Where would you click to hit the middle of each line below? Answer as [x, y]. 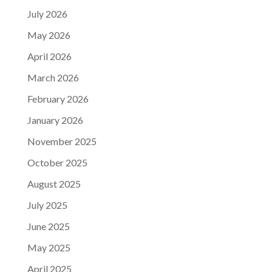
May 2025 [49, 248]
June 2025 [48, 226]
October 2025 [57, 163]
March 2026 [53, 78]
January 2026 [55, 120]
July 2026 [47, 14]
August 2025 [54, 184]
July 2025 [47, 205]
